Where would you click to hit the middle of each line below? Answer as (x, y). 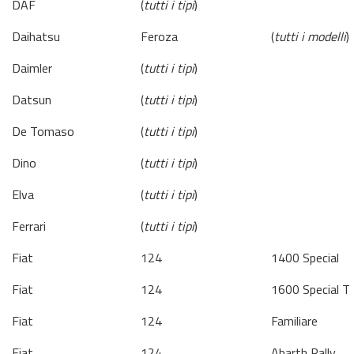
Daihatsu (36, 36)
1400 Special (305, 258)
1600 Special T (311, 289)
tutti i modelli (310, 36)
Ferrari (29, 226)
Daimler (32, 68)
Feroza (159, 36)
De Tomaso (43, 131)
